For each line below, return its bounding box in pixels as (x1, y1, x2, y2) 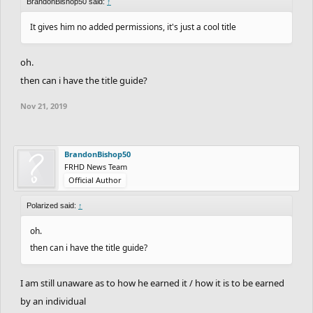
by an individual (20, 294, 86, 307)
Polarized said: (27, 201, 78, 210)
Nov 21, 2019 (20, 100, 67, 111)
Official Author (68, 174, 122, 185)
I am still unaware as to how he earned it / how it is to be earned (20, 276, 284, 289)
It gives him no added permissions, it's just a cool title (30, 20, 236, 33)
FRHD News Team (64, 161, 127, 172)
